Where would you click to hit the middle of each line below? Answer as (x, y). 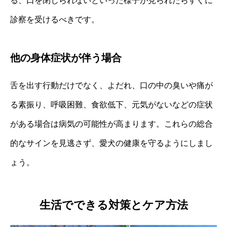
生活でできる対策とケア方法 (113, 205)
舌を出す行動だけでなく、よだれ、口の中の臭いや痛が (111, 85)
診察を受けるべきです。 (55, 19)
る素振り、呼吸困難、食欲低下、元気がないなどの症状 (111, 104)
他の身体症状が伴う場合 (66, 58)
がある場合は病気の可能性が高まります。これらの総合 (111, 124)
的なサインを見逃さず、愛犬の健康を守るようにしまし (111, 143)
